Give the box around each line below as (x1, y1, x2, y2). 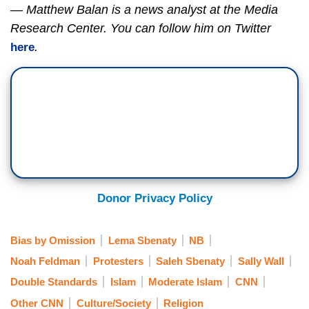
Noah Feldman (10, 255, 80, 267)
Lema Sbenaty (108, 234, 177, 246)
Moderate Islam (148, 276, 222, 288)
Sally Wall (237, 255, 284, 267)
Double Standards (10, 276, 97, 288)
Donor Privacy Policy (97, 192, 212, 206)
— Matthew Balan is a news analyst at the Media (10, 3, 278, 17)
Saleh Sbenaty (156, 255, 225, 267)
